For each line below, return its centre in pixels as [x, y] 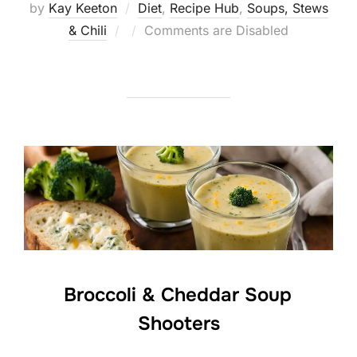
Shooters [178, 323]
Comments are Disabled [216, 31]
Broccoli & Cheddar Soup [178, 294]
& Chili [88, 31]
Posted [147, 30]
